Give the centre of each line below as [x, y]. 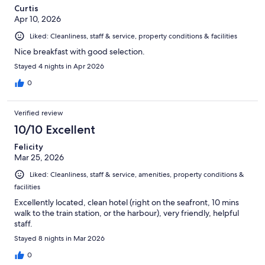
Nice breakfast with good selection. [80, 51]
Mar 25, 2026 [39, 157]
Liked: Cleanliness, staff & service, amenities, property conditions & [137, 174]
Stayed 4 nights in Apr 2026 [59, 66]
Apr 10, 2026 [38, 19]
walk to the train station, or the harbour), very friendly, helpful [127, 213]
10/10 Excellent [55, 129]
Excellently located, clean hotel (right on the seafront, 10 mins [127, 202]
